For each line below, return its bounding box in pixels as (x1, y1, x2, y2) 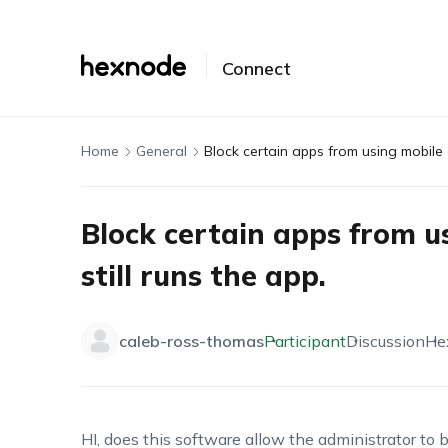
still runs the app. (80, 258, 326, 293)
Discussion (345, 331, 425, 351)
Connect (221, 57, 291, 80)
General (135, 142, 187, 160)
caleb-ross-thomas (118, 331, 264, 351)
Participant (263, 331, 346, 351)
